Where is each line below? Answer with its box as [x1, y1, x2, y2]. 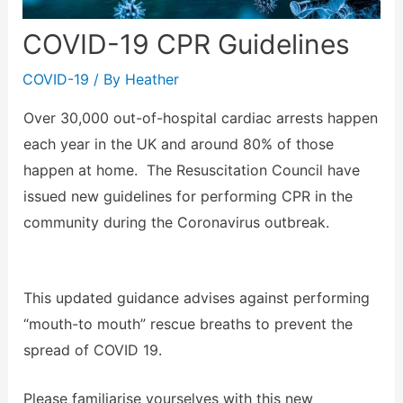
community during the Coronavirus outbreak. [22, 213, 329, 232]
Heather [124, 70, 179, 89]
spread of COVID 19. [22, 340, 162, 359]
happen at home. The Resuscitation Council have [22, 161, 360, 180]
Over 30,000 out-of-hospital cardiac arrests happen [22, 109, 378, 128]
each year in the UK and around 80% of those [22, 135, 334, 154]
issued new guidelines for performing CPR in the [22, 187, 353, 206]
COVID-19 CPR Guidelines [22, 28, 350, 61]
